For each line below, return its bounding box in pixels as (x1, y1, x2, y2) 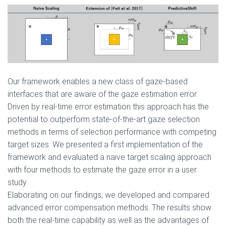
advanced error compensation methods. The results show (8, 202, 211, 212)
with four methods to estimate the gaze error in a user (8, 164, 197, 175)
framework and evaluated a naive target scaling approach (8, 152, 211, 162)
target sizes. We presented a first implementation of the (8, 139, 203, 149)
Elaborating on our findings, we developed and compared (8, 190, 209, 200)
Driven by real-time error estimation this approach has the (8, 101, 209, 111)
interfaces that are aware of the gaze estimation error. (8, 89, 198, 99)
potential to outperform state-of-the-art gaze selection (8, 114, 200, 124)
